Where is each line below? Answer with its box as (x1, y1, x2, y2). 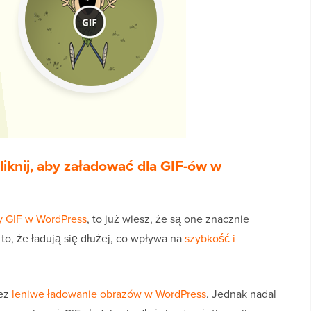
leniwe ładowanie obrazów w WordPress (12, 286, 206, 302)
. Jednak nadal (206, 286, 276, 302)
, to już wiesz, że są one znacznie (87, 211, 249, 227)
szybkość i (185, 230, 235, 246)
